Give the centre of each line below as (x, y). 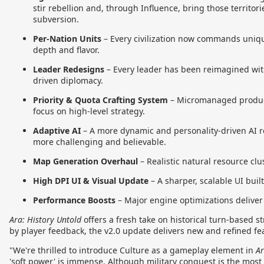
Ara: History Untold (45, 219)
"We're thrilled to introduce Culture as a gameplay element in (133, 250)
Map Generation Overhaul (85, 161)
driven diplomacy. (68, 80)
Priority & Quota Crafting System (100, 100)
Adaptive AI (57, 130)
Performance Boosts (74, 200)
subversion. (56, 19)
